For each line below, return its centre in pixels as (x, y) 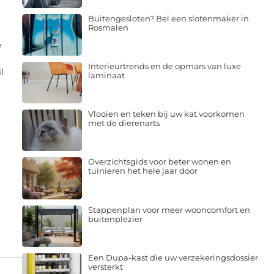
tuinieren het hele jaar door (143, 171)
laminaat (106, 75)
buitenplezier (115, 219)
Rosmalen (108, 27)
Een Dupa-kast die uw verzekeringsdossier (173, 257)
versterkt (105, 266)
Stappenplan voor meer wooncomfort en (169, 209)
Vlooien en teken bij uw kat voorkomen (166, 114)
